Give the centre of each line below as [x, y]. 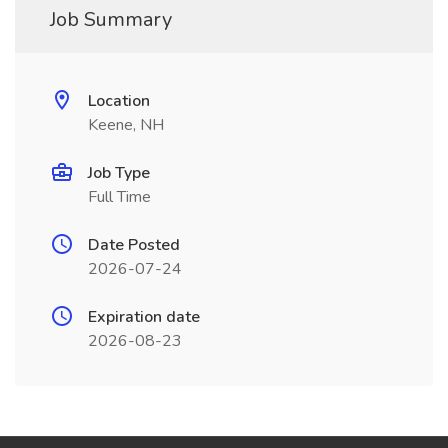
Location [119, 101]
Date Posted [134, 245]
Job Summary [111, 19]
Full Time [119, 197]
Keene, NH [126, 125]
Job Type [119, 173]
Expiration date [144, 317]
